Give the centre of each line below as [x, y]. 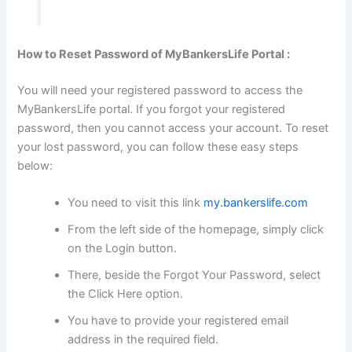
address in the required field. [143, 340]
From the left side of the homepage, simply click [196, 230]
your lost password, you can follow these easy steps [158, 147]
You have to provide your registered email [178, 321]
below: [35, 166]
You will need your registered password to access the [160, 91]
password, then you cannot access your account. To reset [173, 128]
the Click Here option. [126, 294]
